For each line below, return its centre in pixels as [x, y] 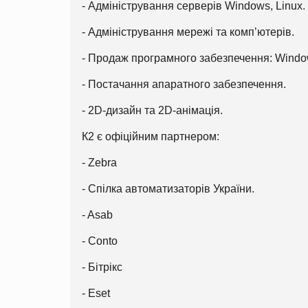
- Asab [97, 214]
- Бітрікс [102, 267]
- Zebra [99, 162]
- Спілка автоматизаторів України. [168, 188]
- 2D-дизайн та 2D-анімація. [152, 110]
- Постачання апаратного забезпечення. [184, 84]
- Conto [100, 241]
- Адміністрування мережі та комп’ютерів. [188, 32]
